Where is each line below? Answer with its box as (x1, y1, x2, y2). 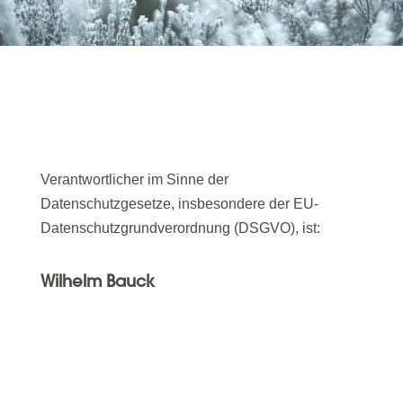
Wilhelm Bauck (40, 271, 155, 292)
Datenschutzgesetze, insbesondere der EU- (40, 196, 318, 212)
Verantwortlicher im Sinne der (40, 172, 228, 188)
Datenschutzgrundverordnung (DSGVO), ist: (40, 220, 320, 237)
